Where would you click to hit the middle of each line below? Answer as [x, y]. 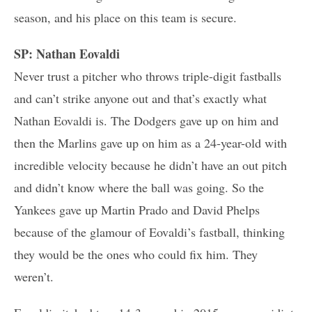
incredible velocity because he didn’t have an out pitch [150, 165]
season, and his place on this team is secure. [125, 17]
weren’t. [34, 276]
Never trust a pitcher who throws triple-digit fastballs [148, 76]
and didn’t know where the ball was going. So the [139, 187]
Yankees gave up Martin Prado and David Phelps [137, 209]
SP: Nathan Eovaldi [67, 53]
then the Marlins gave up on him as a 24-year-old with [150, 142]
